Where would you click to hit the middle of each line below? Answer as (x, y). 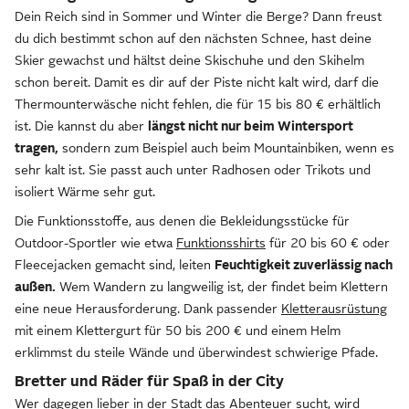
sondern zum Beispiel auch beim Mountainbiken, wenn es (226, 148)
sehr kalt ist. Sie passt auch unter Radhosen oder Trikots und (193, 170)
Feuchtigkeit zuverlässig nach (304, 265)
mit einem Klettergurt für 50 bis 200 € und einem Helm (178, 330)
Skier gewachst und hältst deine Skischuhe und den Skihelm (189, 60)
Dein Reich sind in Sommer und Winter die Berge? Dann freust (198, 16)
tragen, (37, 148)
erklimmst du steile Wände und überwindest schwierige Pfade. (196, 352)
